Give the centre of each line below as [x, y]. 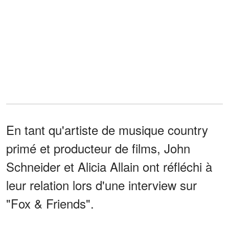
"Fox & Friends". [50, 203]
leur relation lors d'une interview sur [101, 185]
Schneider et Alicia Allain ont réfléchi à [109, 166]
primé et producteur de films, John [98, 148]
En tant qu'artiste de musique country [107, 129]
